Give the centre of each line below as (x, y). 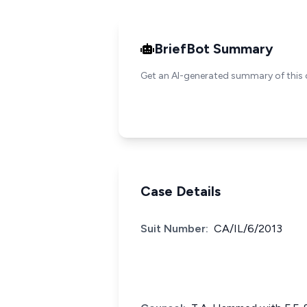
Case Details (181, 191)
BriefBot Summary (214, 49)
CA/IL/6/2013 (248, 229)
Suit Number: (174, 229)
